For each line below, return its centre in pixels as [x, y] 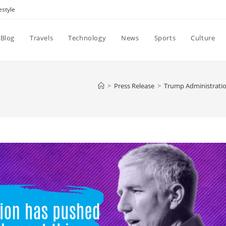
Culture [203, 38]
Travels [41, 38]
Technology [87, 38]
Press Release [134, 86]
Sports [165, 38]
